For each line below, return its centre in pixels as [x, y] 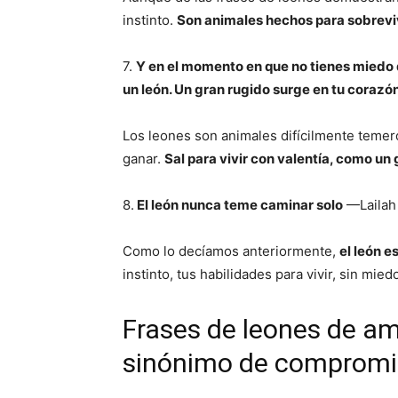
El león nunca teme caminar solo [239, 205]
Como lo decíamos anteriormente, [231, 251]
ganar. [143, 159]
